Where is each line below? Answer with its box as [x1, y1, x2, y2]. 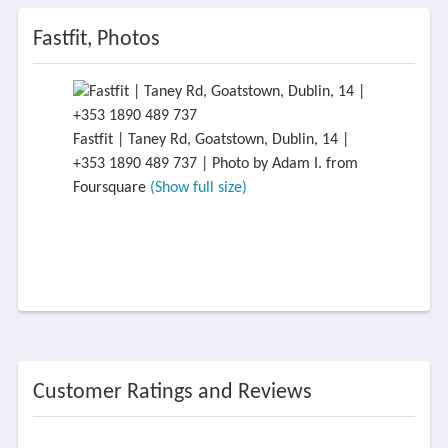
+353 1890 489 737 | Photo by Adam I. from [72, 156, 358, 172]
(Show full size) [149, 180, 247, 196]
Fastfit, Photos [32, 28, 160, 51]
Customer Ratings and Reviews [32, 381, 312, 404]
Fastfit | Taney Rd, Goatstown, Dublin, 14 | [72, 132, 349, 148]
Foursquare [72, 180, 150, 196]
